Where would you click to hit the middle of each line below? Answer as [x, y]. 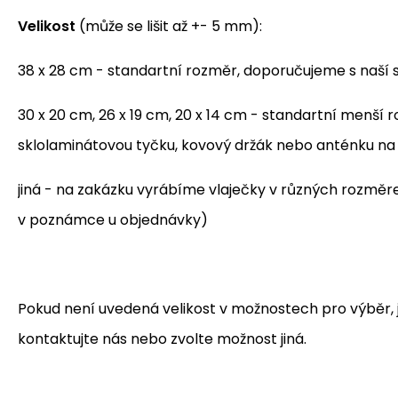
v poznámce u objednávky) [113, 219]
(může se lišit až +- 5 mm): [169, 26]
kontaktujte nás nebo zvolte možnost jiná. [162, 338]
